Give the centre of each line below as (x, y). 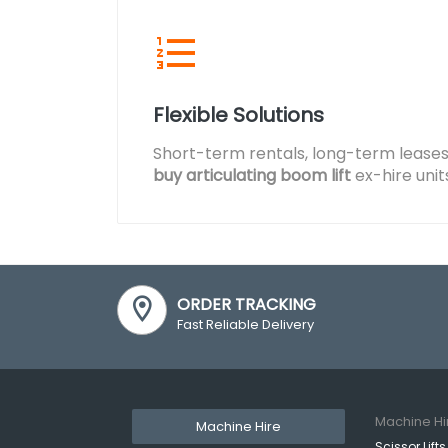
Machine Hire (239, 426)
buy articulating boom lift (252, 175)
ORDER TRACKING (246, 304)
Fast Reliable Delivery (245, 324)
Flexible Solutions (238, 115)
